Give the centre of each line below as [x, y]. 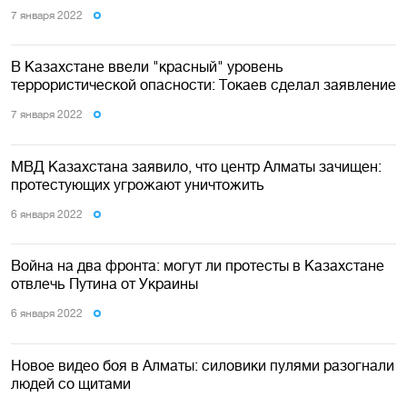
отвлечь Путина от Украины [104, 284]
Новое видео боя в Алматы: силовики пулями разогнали [203, 365]
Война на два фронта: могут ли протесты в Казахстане [198, 266]
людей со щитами [71, 383]
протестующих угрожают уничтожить [138, 184]
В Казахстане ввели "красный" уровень [147, 67]
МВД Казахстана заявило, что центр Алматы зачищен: [196, 166]
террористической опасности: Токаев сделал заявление [203, 85]
